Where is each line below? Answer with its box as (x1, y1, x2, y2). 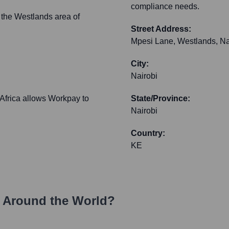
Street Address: (131, 25, 191, 34)
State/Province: (131, 94, 190, 103)
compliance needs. (131, 2, 199, 11)
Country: (131, 129, 165, 138)
